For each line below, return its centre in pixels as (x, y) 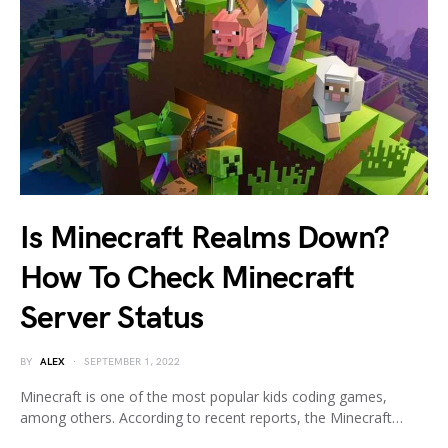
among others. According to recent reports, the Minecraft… (211, 417)
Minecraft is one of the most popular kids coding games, (203, 396)
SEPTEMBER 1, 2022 (132, 361)
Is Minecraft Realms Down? (205, 238)
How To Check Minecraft (187, 278)
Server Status (112, 318)
